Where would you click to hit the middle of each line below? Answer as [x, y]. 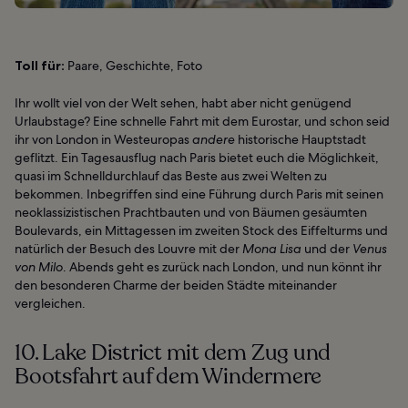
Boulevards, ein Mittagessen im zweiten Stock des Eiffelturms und [201, 231]
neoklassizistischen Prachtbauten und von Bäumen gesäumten [191, 213]
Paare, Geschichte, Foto [133, 66]
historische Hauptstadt [301, 140]
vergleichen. [50, 304]
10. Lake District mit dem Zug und [173, 353]
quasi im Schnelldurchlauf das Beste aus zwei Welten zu [171, 176]
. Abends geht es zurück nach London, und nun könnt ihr [222, 267]
